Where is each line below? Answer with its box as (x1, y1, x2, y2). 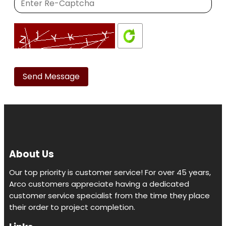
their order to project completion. (9, 202, 135, 213)
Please (15, 59, 35, 68)
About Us (9, 147, 54, 161)
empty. (15, 95, 36, 104)
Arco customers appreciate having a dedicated (9, 179, 189, 190)
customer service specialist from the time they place (9, 190, 210, 201)
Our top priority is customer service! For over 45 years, (9, 167, 211, 178)
